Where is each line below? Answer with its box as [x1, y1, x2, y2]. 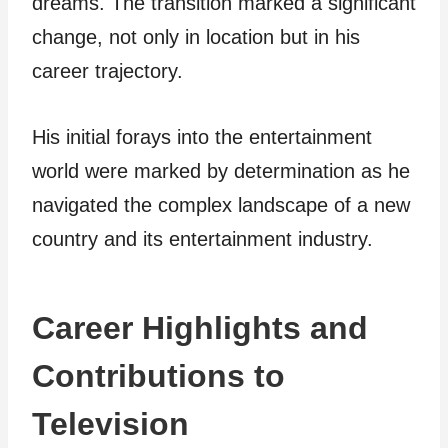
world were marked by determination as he [32, 160, 410, 182]
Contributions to [32, 358, 285, 394]
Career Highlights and [32, 310, 368, 346]
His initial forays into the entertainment [32, 126, 372, 148]
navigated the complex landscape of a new [32, 194, 410, 216]
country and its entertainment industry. [32, 228, 373, 250]
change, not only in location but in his [32, 26, 360, 48]
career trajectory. [32, 60, 183, 82]
